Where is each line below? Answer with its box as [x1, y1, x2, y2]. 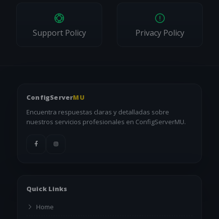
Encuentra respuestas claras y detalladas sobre [26, 107, 169, 116]
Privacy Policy [135, 27, 184, 38]
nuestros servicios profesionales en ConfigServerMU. [26, 117, 186, 126]
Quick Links [26, 184, 67, 193]
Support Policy [32, 27, 86, 38]
